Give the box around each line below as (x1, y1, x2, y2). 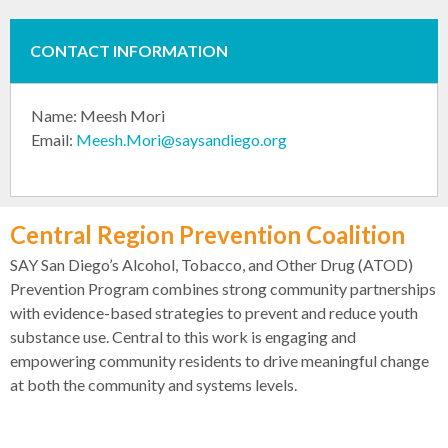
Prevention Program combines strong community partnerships (10, 279, 436, 299)
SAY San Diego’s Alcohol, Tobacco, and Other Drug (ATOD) (10, 255, 413, 275)
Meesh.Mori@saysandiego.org (76, 130, 287, 150)
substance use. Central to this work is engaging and (10, 327, 356, 347)
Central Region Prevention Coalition (10, 220, 405, 250)
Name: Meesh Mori (31, 106, 165, 126)
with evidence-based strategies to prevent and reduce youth (10, 303, 418, 323)
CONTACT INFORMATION (30, 41, 228, 61)
